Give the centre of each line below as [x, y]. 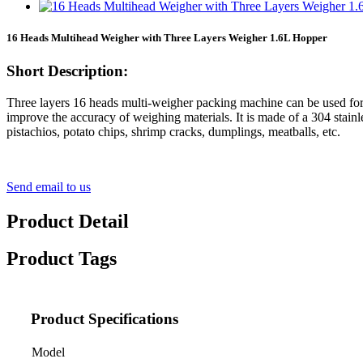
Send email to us [49, 186]
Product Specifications [105, 319]
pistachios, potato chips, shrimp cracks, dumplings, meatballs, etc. [173, 131]
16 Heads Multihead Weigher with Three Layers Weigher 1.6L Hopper [167, 37]
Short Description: [67, 70]
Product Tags [62, 259]
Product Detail [68, 221]
